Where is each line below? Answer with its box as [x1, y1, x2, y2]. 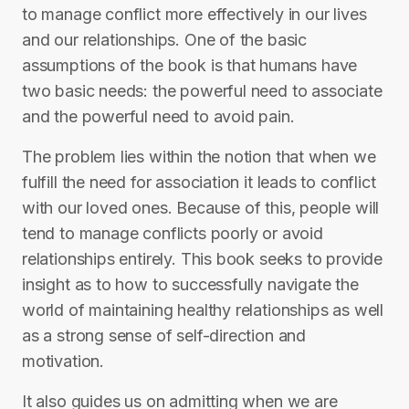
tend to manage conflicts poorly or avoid [22, 224, 323, 243]
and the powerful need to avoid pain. [22, 107, 295, 126]
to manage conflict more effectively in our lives [22, 5, 367, 24]
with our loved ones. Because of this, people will [22, 198, 380, 217]
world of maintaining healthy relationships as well [22, 300, 384, 320]
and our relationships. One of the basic [22, 30, 307, 49]
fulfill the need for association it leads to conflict [22, 173, 376, 192]
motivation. [22, 351, 105, 371]
